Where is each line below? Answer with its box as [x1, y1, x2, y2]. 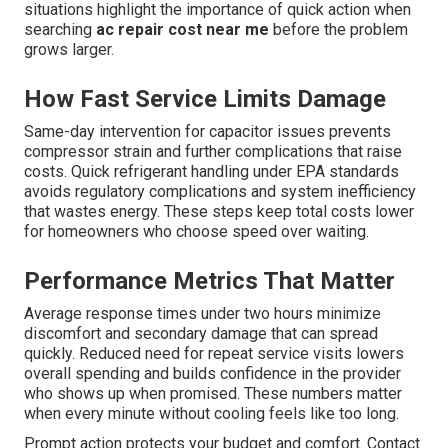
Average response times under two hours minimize [24, 304, 381, 324]
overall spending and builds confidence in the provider [24, 364, 401, 384]
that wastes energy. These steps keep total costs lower [24, 202, 414, 222]
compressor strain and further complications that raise [24, 142, 402, 162]
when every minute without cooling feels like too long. [24, 404, 399, 424]
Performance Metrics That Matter [24, 267, 395, 296]
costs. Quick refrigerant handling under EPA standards [24, 162, 399, 182]
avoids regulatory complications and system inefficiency [24, 182, 416, 202]
